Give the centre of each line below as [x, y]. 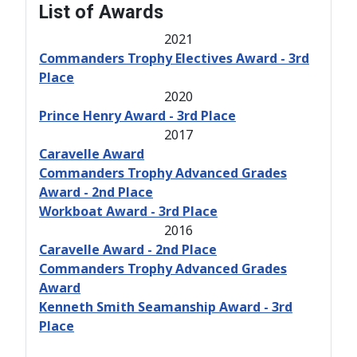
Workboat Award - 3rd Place [128, 211]
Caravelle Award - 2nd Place [128, 249]
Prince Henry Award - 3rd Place [137, 115]
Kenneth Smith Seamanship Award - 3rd [166, 306]
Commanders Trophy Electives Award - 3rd [174, 58]
